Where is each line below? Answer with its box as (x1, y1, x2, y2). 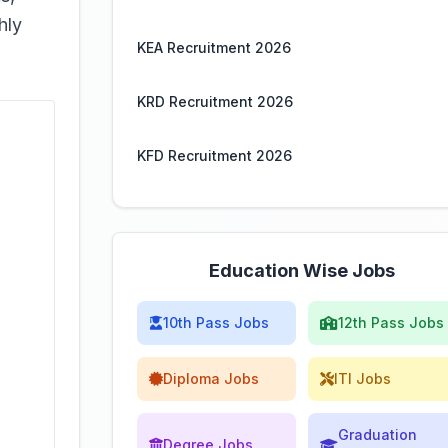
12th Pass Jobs (338, 314, 444, 331)
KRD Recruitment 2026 (137, 93, 293, 110)
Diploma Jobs (163, 370, 259, 387)
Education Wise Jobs (209, 260, 395, 281)
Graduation (338, 426, 417, 443)
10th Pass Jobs (163, 314, 269, 331)
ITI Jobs (334, 370, 391, 387)
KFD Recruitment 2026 (137, 147, 292, 164)
